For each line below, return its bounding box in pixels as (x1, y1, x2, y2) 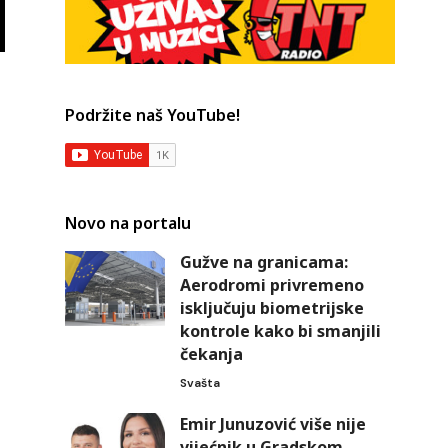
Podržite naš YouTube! (64, 104, 240, 127)
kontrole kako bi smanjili (179, 320, 381, 343)
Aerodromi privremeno (179, 274, 364, 297)
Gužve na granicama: (179, 251, 348, 274)
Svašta (179, 375, 220, 392)
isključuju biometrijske (179, 297, 364, 320)
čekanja (179, 343, 243, 366)
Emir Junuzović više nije (179, 413, 366, 436)
